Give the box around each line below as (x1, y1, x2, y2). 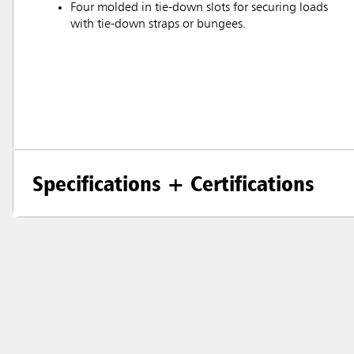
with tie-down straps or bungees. (70, 18, 246, 32)
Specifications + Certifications (32, 170, 314, 198)
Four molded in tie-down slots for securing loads (70, 2, 328, 15)
